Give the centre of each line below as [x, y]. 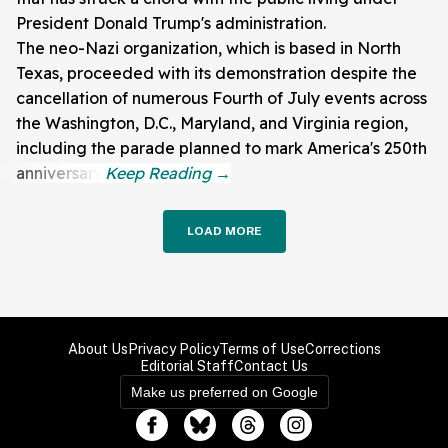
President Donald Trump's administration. [171, 23]
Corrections [342, 349]
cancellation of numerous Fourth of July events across [221, 98]
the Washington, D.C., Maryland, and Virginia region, [212, 123]
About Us [97, 349]
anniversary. [60, 173]
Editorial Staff [187, 366]
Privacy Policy [173, 349]
